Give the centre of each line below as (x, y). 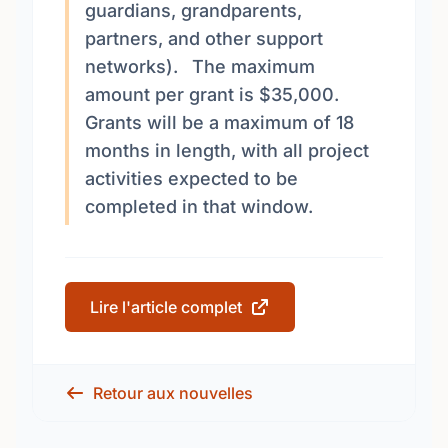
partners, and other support (204, 38)
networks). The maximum (200, 66)
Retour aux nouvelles (173, 393)
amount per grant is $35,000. (212, 94)
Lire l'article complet (166, 307)
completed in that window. (199, 206)
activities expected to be (191, 178)
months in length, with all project (227, 150)
